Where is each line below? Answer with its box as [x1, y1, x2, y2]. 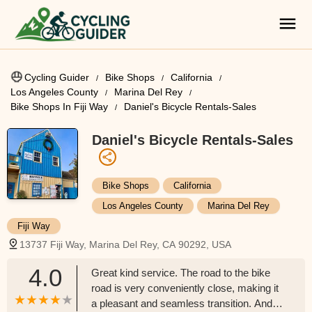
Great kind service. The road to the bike [91, 267, 270, 279]
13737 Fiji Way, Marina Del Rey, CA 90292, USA [19, 239, 231, 250]
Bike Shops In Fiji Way [10, 101, 108, 112]
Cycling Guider [24, 72, 89, 83]
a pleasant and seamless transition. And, [91, 297, 275, 309]
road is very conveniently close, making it [91, 282, 279, 294]
